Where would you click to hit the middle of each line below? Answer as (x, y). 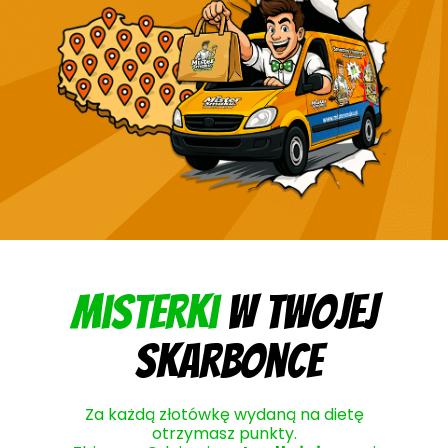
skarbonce (224, 361)
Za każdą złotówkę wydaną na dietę (224, 414)
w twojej (297, 312)
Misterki (144, 312)
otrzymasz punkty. (224, 433)
